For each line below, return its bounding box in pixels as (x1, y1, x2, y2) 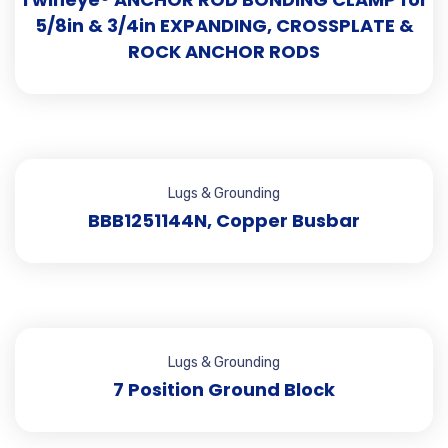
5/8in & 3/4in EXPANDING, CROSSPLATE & (34, 13, 414, 38)
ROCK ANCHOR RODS (128, 39, 320, 64)
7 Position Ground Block (113, 377, 335, 402)
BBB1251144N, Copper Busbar (88, 208, 360, 233)
